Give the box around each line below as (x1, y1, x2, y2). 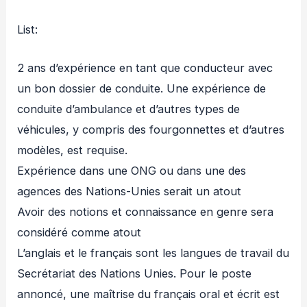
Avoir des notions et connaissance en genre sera (17, 205, 274, 219)
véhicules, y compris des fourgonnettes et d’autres (17, 123, 285, 137)
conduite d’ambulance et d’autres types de (17, 102, 241, 116)
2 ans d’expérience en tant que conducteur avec (17, 61, 273, 75)
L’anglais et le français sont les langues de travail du (17, 246, 290, 260)
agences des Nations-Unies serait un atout (17, 184, 242, 199)
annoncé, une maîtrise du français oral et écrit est (17, 287, 280, 302)
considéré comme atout (17, 225, 142, 240)
